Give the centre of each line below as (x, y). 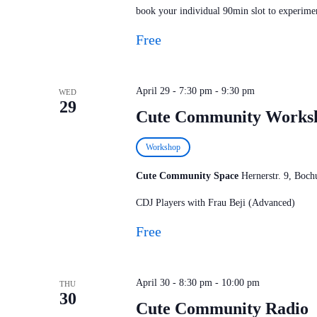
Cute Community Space (188, 176)
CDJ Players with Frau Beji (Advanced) (215, 203)
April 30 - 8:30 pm (174, 283)
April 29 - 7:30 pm (174, 91)
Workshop (163, 147)
